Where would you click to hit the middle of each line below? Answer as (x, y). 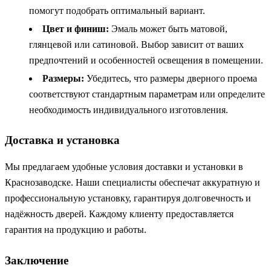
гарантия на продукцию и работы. (76, 230)
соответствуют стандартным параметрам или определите (147, 94)
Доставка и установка (62, 140)
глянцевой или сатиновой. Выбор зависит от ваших (136, 45)
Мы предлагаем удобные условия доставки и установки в (124, 167)
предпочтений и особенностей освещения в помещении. (146, 60)
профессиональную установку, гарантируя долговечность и (128, 198)
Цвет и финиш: (76, 29)
